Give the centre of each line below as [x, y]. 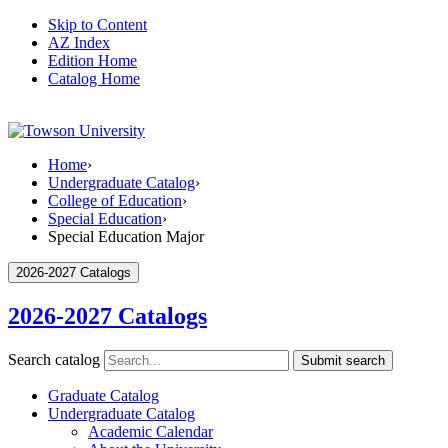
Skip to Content [97, 24]
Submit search [343, 360]
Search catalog [54, 359]
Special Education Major [126, 236]
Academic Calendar [150, 431]
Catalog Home [94, 78]
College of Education [115, 200]
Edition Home [92, 60]
